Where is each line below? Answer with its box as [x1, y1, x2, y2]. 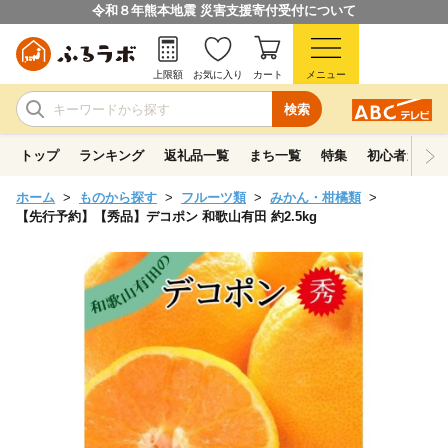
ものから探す [79, 190, 157, 205]
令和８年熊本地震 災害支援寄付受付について [92, 3, 356, 18]
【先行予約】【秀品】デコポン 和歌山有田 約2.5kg [16, 209, 317, 224]
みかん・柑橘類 [270, 190, 361, 205]
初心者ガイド [367, 148, 445, 163]
